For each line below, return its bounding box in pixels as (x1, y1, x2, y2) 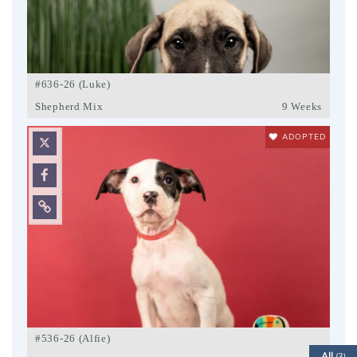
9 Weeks (282, 100, 322, 112)
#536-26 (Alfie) (35, 331, 111, 344)
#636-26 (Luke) (35, 77, 111, 90)
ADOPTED (282, 131, 326, 142)
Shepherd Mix (35, 100, 104, 112)
